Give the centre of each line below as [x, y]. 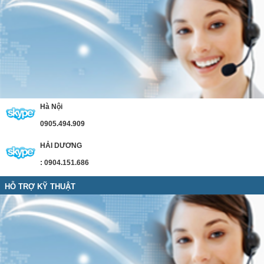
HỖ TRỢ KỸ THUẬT [40, 187]
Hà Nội [51, 107]
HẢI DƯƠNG [61, 146]
